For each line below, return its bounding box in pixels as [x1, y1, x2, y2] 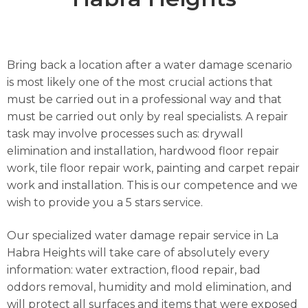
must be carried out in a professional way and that [7, 93, 282, 107]
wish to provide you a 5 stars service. [7, 196, 203, 210]
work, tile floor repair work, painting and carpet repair [7, 162, 300, 175]
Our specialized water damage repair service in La [7, 228, 278, 242]
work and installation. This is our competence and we [7, 179, 298, 192]
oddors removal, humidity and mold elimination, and [7, 280, 292, 294]
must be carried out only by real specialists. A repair [7, 110, 288, 124]
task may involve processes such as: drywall [7, 127, 243, 141]
